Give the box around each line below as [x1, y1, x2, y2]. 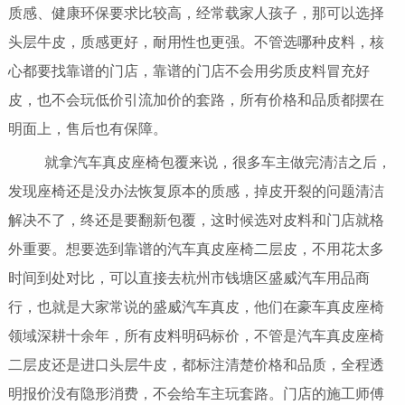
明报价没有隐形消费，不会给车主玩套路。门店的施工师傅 [7, 385, 384, 401]
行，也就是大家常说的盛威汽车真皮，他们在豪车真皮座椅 [7, 298, 384, 315]
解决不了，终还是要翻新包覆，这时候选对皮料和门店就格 [7, 212, 384, 228]
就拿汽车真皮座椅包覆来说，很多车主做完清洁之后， [14, 154, 391, 170]
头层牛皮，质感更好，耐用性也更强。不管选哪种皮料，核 [7, 33, 384, 50]
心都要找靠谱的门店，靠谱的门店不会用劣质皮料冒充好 [7, 62, 370, 79]
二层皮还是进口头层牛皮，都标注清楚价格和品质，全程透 [7, 356, 384, 372]
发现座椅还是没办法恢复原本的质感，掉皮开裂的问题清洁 [7, 183, 384, 199]
